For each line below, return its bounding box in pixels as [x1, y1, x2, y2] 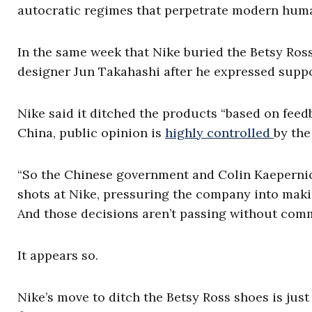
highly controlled [165, 125, 274, 141]
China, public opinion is [17, 125, 165, 141]
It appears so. [17, 247, 98, 263]
